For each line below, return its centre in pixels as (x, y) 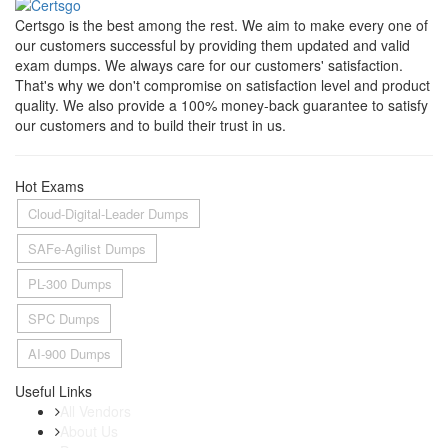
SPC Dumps (64, 319)
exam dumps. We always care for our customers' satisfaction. (209, 65)
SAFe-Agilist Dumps (87, 249)
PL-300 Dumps (70, 284)
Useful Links (53, 391)
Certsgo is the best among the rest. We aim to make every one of (221, 25)
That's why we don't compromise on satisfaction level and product (222, 85)
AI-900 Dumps (69, 354)
